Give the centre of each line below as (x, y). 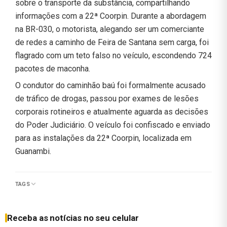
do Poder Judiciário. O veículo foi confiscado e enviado (113, 125)
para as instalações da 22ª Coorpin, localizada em (103, 138)
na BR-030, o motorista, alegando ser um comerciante (110, 29)
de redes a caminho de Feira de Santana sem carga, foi (112, 42)
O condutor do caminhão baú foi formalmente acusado (110, 85)
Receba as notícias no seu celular (73, 218)
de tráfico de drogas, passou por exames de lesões (107, 98)
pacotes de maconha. (53, 68)
